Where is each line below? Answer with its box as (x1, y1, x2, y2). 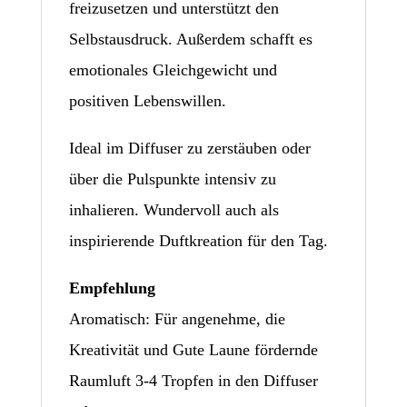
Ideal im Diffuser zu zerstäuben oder (68, 138, 311, 157)
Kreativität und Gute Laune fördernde (68, 340, 318, 359)
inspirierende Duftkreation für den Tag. (68, 231, 328, 250)
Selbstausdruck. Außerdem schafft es (68, 29, 313, 48)
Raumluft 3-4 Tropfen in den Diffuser (68, 371, 318, 390)
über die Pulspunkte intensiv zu (68, 169, 276, 188)
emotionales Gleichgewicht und (68, 60, 277, 79)
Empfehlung (68, 278, 155, 297)
